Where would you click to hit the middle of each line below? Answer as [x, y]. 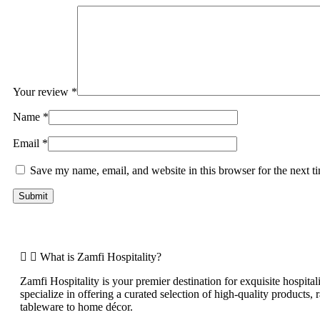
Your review [42, 91]
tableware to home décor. [76, 306]
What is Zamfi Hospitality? [101, 256]
